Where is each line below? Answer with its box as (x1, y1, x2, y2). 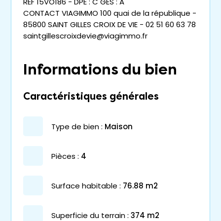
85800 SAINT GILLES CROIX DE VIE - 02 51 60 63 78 (23, 19, 196, 30)
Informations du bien (23, 61, 177, 78)
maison (111, 121, 133, 132)
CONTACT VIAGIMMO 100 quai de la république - (23, 8, 196, 18)
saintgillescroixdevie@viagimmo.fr (23, 31, 147, 41)
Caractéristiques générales (23, 91, 159, 102)
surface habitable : (56, 180, 121, 191)
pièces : (56, 150, 79, 161)
